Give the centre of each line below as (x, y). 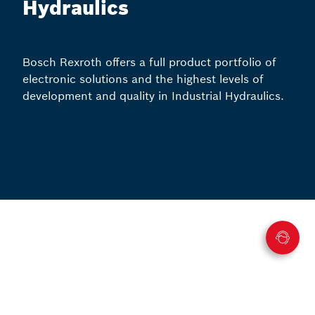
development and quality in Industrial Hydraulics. (153, 96)
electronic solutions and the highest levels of (143, 79)
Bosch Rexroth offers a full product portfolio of (149, 62)
